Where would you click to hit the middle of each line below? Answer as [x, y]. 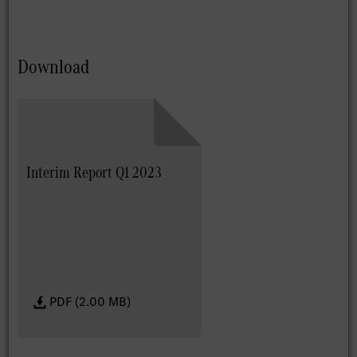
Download [54, 67]
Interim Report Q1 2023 [94, 172]
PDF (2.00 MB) [90, 302]
